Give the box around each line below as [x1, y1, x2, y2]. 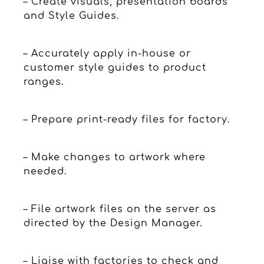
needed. [24, 166, 67, 177]
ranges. [24, 76, 64, 87]
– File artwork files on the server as [24, 203, 216, 214]
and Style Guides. [24, 10, 119, 21]
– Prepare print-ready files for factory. [24, 114, 230, 125]
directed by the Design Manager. [24, 217, 202, 229]
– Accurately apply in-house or [24, 48, 191, 59]
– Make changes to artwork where [24, 151, 206, 163]
